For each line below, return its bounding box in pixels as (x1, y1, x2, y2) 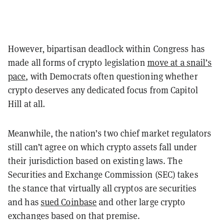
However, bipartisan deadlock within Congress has (8, 43, 205, 55)
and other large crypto (97, 196, 186, 208)
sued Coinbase (40, 196, 97, 208)
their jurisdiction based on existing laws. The (8, 155, 183, 166)
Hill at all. (8, 98, 46, 110)
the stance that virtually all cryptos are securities (8, 182, 197, 194)
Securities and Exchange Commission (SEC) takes (8, 168, 198, 180)
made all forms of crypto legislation (8, 56, 147, 68)
